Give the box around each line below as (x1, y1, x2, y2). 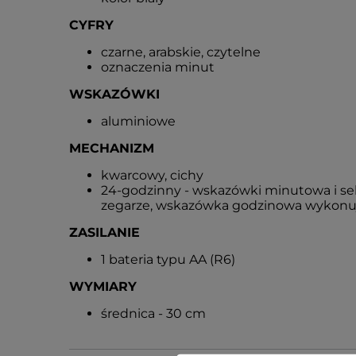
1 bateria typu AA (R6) (101, 252, 235, 267)
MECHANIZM (69, 141, 154, 156)
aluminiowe (101, 114, 176, 129)
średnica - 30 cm (101, 306, 206, 321)
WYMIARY (69, 279, 137, 294)
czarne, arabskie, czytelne (101, 44, 261, 60)
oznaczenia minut (101, 60, 215, 75)
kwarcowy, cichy (101, 168, 203, 183)
